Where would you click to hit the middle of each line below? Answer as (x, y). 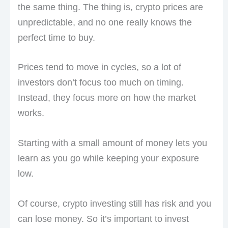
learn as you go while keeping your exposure (108, 159)
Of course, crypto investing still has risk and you (114, 204)
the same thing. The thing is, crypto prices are (110, 7)
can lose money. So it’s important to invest (103, 219)
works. (31, 113)
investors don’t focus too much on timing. (101, 83)
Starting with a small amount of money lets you (112, 143)
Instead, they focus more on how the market (107, 98)
